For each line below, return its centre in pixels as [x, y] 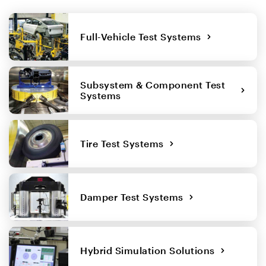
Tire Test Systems [125, 143]
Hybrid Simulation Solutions [150, 250]
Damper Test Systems [134, 197]
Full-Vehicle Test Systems [143, 36]
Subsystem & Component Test [153, 84]
